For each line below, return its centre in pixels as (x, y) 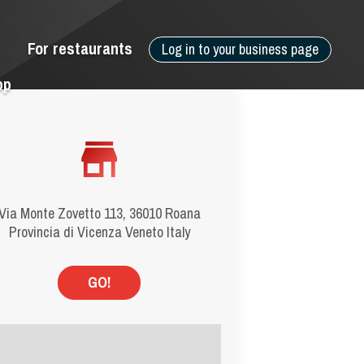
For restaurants (80, 48)
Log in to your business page (240, 49)
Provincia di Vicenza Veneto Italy (99, 232)
